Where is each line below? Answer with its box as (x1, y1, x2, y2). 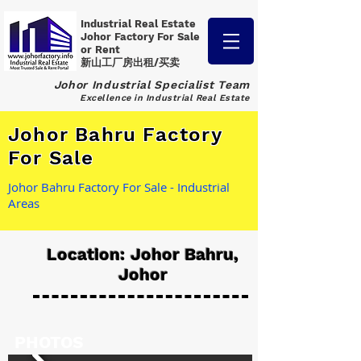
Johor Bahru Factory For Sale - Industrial (8, 179, 230, 195)
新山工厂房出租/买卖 (81, 56, 180, 68)
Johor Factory (81, 31, 157, 43)
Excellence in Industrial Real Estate (80, 93, 250, 103)
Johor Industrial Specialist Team (53, 78, 250, 91)
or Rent (81, 44, 123, 56)
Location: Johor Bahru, (47, 244, 239, 264)
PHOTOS (15, 332, 84, 352)
